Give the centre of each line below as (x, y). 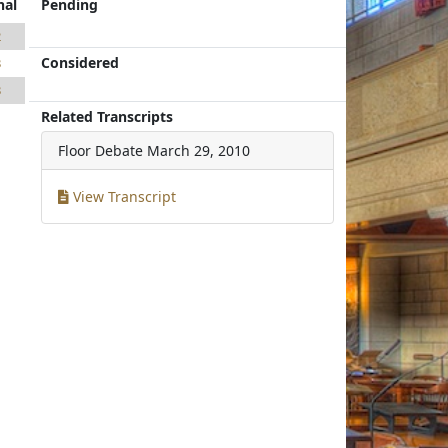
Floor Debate (101, 150)
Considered (80, 62)
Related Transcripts (107, 116)
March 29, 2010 (199, 150)
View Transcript (123, 196)
